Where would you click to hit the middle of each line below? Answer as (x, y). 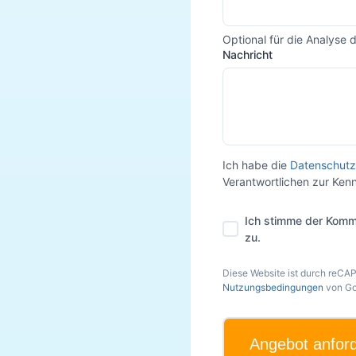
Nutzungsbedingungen (273, 287)
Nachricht (248, 54)
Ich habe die (255, 164)
